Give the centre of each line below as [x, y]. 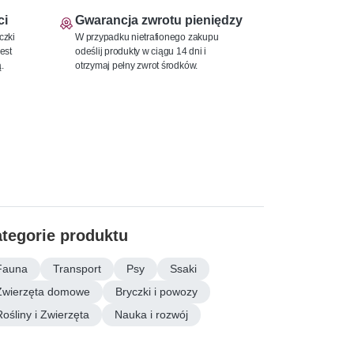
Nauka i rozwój [151, 314]
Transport [77, 268]
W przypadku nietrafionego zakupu [147, 36]
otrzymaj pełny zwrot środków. [137, 65]
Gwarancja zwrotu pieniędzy [159, 20]
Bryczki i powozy [156, 291]
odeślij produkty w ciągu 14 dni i [141, 51]
